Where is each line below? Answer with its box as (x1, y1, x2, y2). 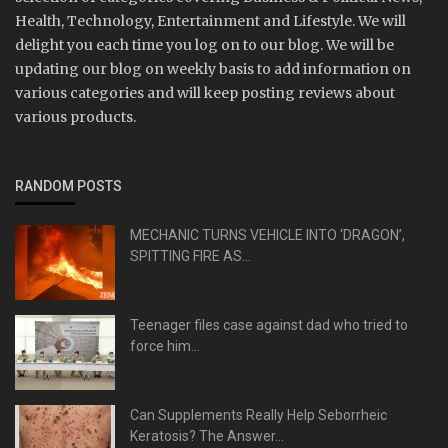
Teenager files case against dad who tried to (130, 317, 408, 334)
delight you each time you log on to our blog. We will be (15, 36, 394, 55)
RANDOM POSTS (15, 178, 122, 195)
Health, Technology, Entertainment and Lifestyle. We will (15, 12, 406, 31)
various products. (15, 108, 136, 127)
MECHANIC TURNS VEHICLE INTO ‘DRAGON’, (130, 227, 405, 244)
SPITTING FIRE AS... (130, 248, 251, 265)
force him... (130, 338, 200, 355)
